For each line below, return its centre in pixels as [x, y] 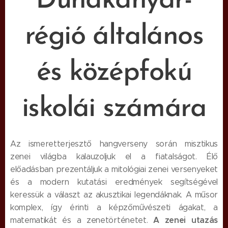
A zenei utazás [186, 220]
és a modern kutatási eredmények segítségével [114, 182]
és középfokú [114, 73]
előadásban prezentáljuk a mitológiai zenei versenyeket [114, 169]
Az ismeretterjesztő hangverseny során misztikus [114, 144]
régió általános [114, 37]
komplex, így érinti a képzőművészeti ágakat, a [114, 207]
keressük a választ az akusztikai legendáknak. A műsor [114, 194]
